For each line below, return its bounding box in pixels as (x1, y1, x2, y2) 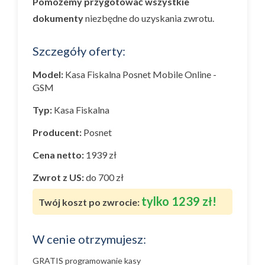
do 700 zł (84, 172, 124, 183)
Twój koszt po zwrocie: (38, 196, 140, 208)
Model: (33, 69, 63, 80)
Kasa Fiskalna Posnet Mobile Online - (65, 69, 216, 80)
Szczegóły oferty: (33, 44, 125, 58)
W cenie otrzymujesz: (33, 232, 146, 246)
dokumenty (33, 12, 83, 24)
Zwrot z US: (33, 172, 84, 183)
